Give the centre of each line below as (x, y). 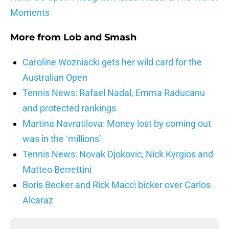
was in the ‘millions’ (62, 139)
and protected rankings (69, 108)
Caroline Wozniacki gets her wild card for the (112, 62)
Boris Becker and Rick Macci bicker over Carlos (117, 185)
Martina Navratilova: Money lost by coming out (117, 124)
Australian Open (55, 78)
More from (37, 38)
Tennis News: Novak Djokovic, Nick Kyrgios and (118, 154)
